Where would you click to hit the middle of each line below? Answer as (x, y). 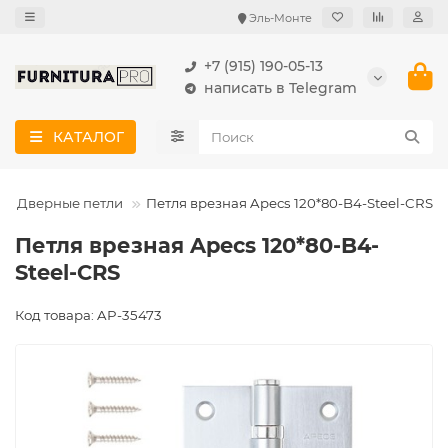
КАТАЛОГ (88, 137)
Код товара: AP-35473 (88, 315)
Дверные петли (70, 203)
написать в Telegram (280, 88)
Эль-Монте (280, 17)
